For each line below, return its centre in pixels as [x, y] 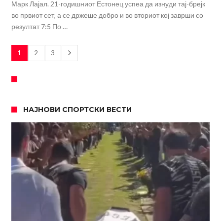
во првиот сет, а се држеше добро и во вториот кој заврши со [107, 15]
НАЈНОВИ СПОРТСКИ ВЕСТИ [77, 109]
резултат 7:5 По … [39, 26]
